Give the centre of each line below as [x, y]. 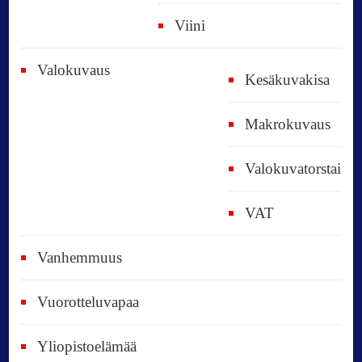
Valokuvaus [74, 70]
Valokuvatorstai [293, 169]
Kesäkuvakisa [287, 80]
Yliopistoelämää [87, 347]
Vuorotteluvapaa [88, 302]
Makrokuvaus [287, 124]
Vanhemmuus [80, 258]
